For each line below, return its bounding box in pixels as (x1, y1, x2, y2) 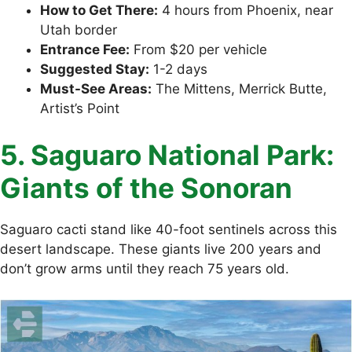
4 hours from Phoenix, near (158, 2, 333, 18)
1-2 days (149, 60, 207, 77)
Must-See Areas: (40, 80, 152, 97)
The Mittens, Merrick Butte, (152, 80, 327, 97)
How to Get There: (40, 2, 158, 18)
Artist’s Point (40, 100, 119, 116)
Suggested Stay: (40, 60, 149, 77)
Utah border (40, 21, 117, 38)
